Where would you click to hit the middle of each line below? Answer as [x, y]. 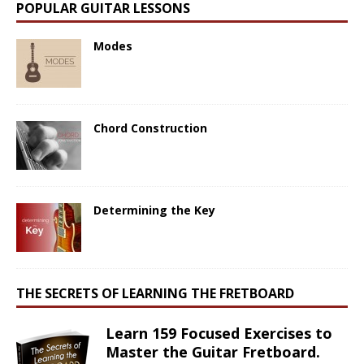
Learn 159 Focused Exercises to [219, 334]
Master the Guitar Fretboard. [213, 352]
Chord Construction [150, 128]
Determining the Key [154, 210]
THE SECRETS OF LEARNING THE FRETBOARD [155, 294]
